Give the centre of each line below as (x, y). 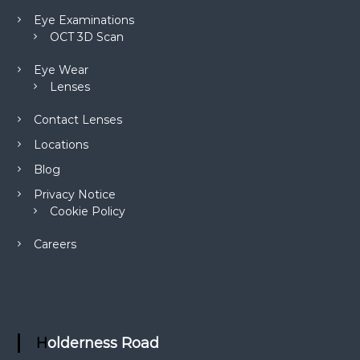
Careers (55, 244)
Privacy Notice (74, 194)
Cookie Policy (87, 211)
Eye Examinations (84, 20)
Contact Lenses (78, 119)
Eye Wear (61, 70)
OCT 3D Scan (86, 37)
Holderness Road (103, 343)
